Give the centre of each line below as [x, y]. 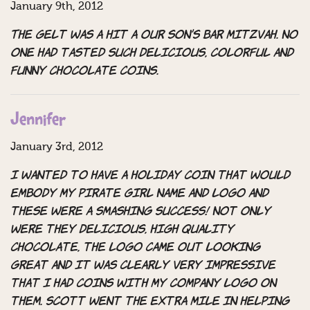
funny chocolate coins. [84, 72]
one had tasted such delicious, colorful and [152, 54]
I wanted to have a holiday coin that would [150, 176]
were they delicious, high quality [122, 230]
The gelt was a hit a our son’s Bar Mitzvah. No [154, 36]
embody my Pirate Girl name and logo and [139, 194]
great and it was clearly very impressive [143, 266]
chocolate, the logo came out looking [135, 248]
